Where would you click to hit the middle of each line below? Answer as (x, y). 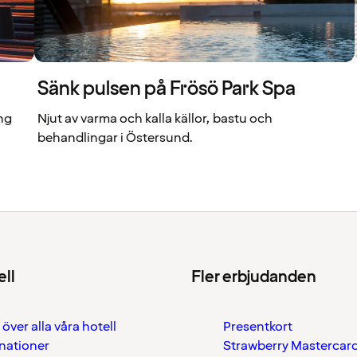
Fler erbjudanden (254, 277)
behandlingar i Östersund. (115, 138)
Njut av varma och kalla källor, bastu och (155, 119)
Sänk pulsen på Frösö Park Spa (166, 89)
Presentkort (258, 327)
